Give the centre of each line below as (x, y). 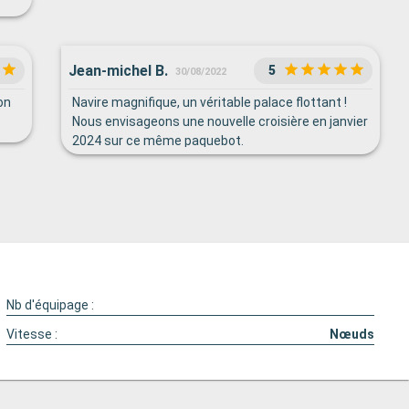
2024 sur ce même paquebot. (158, 141)
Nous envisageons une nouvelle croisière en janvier (220, 121)
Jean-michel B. (119, 70)
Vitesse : (32, 334)
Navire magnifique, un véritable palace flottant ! (210, 102)
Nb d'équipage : (51, 305)
